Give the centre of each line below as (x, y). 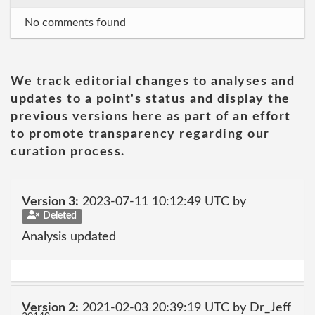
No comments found (75, 22)
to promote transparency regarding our (140, 134)
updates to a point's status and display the (150, 99)
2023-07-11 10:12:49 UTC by (162, 201)
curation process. (68, 152)
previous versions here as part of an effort (151, 117)
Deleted (59, 216)
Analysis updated (69, 237)
